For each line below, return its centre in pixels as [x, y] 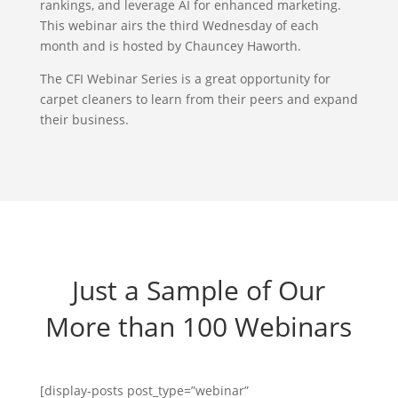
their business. [84, 119]
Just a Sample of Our [199, 290]
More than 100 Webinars [199, 326]
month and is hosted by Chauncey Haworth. [170, 46]
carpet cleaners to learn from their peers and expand [199, 99]
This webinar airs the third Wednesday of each [179, 25]
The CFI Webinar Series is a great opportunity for [185, 79]
